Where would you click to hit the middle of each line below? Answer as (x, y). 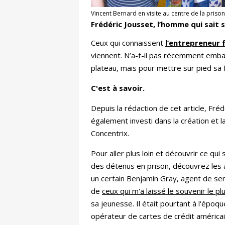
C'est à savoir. (118, 88)
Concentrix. (110, 133)
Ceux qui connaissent (128, 43)
